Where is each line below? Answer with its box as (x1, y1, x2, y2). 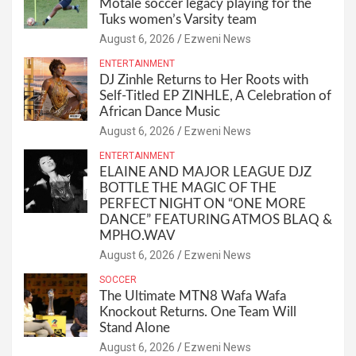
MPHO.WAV (99, 228, 176, 242)
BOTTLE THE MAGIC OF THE (99, 180, 277, 195)
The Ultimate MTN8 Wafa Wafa (99, 288, 286, 303)
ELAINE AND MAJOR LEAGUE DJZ (99, 164, 311, 179)
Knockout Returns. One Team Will (99, 304, 296, 319)
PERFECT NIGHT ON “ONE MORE (99, 196, 306, 211)
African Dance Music (99, 104, 220, 118)
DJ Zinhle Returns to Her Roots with (99, 72, 308, 87)
